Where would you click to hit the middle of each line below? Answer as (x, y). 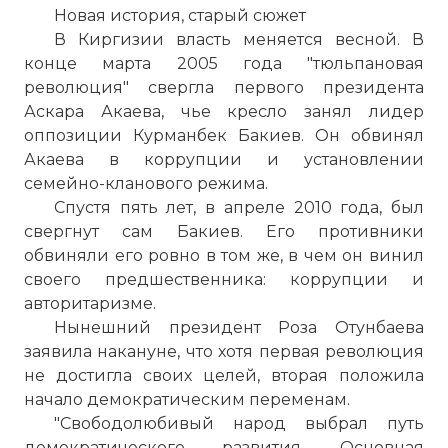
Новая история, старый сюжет (180, 15)
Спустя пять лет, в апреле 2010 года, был (239, 207)
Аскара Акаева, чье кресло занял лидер (224, 111)
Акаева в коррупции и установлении (224, 159)
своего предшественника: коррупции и (224, 279)
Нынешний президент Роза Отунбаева (239, 327)
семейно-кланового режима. (146, 183)
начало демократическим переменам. (187, 399)
